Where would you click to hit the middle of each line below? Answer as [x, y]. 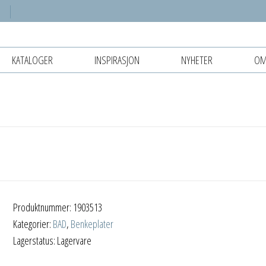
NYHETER [197, 60]
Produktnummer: [43, 207]
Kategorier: [33, 224]
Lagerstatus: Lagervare [53, 240]
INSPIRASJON [117, 60]
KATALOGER [32, 60]
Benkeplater [92, 224]
